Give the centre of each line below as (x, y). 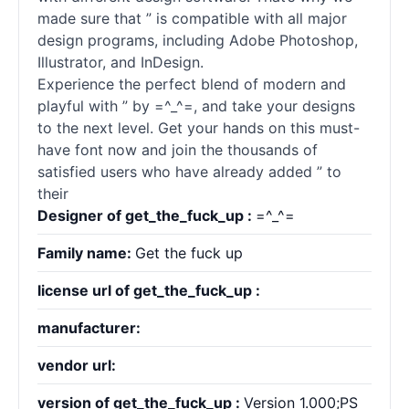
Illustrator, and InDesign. (121, 62)
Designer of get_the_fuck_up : (147, 215)
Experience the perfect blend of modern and (192, 84)
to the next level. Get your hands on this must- (199, 128)
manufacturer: (89, 328)
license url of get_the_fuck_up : (149, 290)
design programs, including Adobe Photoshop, (198, 40)
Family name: (86, 253)
